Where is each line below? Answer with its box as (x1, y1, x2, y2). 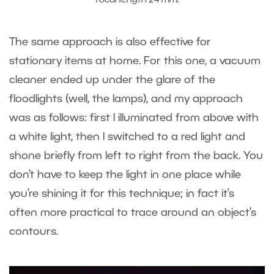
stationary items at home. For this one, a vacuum (9, 56, 261, 67)
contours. (9, 227, 58, 237)
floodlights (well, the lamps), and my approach (9, 94, 243, 105)
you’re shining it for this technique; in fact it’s (9, 189, 234, 199)
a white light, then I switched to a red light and (9, 132, 245, 143)
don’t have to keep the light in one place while (9, 170, 241, 180)
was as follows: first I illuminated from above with (9, 113, 259, 124)
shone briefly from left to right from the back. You (9, 151, 263, 161)
